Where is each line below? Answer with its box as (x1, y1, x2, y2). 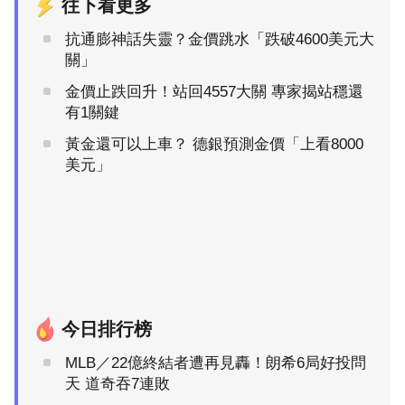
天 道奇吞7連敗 (65, 375, 170, 393)
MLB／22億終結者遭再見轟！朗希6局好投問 (65, 354, 366, 372)
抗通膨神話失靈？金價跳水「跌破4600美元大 (65, 31, 374, 49)
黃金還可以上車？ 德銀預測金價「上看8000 (65, 136, 363, 154)
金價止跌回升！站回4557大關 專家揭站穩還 (65, 83, 363, 101)
